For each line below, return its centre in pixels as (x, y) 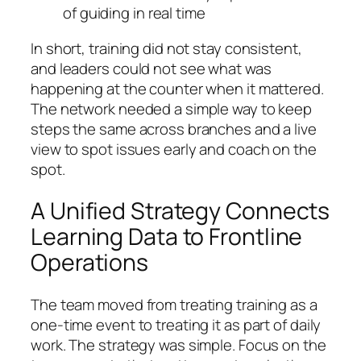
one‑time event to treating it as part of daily (176, 325)
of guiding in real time (134, 13)
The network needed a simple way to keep (172, 108)
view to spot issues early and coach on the (174, 149)
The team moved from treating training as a (174, 305)
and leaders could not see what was (151, 68)
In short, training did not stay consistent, (166, 48)
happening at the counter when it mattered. (177, 88)
